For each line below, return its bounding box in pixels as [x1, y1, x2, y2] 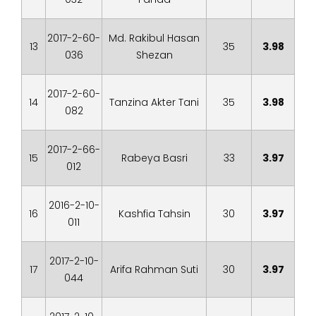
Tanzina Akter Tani [109, 95, 199, 109]
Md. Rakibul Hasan [109, 31, 200, 45]
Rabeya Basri [121, 151, 188, 165]
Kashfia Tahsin [118, 207, 190, 221]
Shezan [135, 48, 173, 62]
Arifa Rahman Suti [110, 262, 198, 276]
